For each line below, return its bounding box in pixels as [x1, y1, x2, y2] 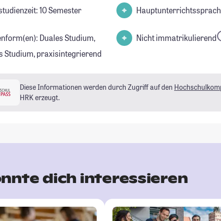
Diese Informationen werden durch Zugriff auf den [20, 82, 174, 92]
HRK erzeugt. [20, 93, 60, 103]
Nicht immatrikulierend [136, 32, 217, 43]
